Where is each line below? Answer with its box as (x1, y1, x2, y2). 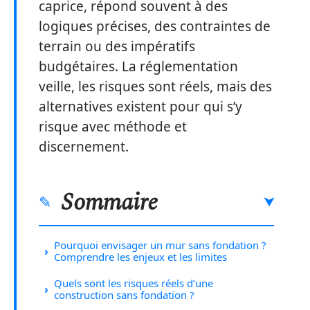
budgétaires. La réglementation (39, 57, 238, 75)
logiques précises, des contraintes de (39, 17, 271, 35)
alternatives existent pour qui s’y (39, 98, 242, 116)
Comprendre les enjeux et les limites (54, 249, 227, 264)
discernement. (39, 138, 129, 156)
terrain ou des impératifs (39, 37, 195, 55)
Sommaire (62, 184, 158, 221)
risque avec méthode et (39, 118, 187, 136)
